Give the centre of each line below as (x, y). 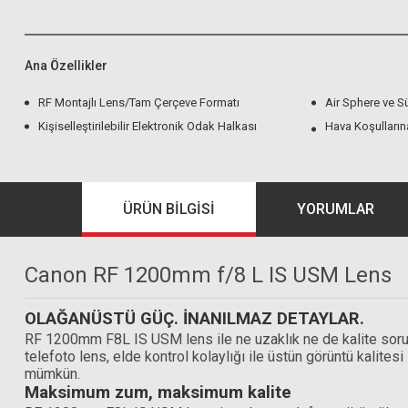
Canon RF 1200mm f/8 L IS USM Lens (208, 275)
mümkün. (52, 374)
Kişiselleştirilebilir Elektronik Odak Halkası (148, 126)
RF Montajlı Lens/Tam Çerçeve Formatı (139, 102)
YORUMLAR (335, 209)
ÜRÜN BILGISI (168, 209)
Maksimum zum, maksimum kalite (158, 393)
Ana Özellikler (66, 66)
